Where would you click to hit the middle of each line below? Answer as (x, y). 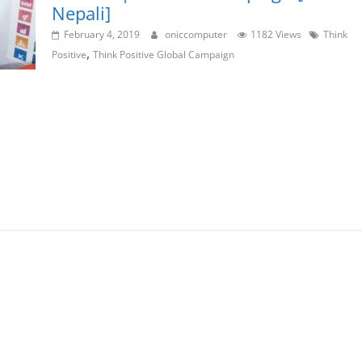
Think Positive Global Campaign (164, 55)
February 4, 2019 (102, 35)
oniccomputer (197, 35)
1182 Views (276, 35)
